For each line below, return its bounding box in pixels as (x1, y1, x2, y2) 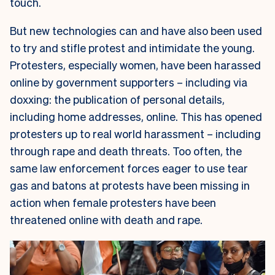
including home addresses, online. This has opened (10, 109, 262, 124)
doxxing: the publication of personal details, (10, 92, 225, 107)
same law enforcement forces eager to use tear (10, 161, 248, 176)
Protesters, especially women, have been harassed (10, 58, 261, 72)
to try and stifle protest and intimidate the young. (10, 41, 255, 55)
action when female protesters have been (10, 195, 216, 210)
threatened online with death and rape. (10, 212, 210, 227)
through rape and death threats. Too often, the (10, 144, 242, 158)
